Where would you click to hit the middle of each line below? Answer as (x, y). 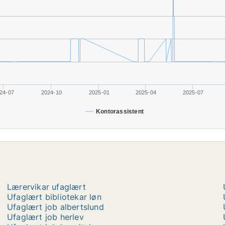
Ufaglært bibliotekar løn (54, 197)
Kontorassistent (120, 111)
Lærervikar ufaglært (46, 187)
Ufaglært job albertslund (55, 207)
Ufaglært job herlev (45, 217)
